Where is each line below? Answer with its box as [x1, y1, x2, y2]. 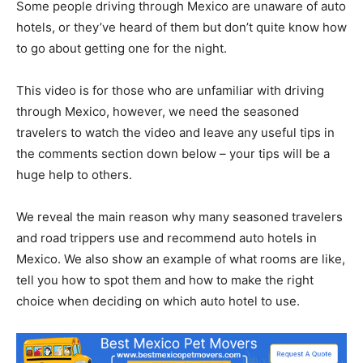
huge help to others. [16, 167, 132, 183]
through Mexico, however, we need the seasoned [16, 104, 299, 120]
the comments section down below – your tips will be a [16, 146, 330, 162]
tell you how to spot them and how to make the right [16, 272, 314, 288]
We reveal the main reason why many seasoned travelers [16, 209, 343, 225]
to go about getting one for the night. [16, 41, 227, 57]
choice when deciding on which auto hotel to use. [16, 293, 300, 310]
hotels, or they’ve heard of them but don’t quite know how [16, 19, 347, 36]
